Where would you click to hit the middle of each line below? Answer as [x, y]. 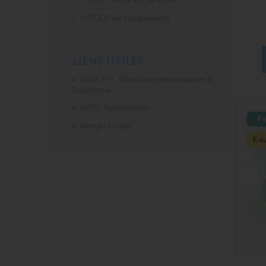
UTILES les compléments [125, 18]
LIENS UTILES [108, 61]
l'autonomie [92, 90]
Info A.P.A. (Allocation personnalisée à [146, 80]
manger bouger [106, 126]
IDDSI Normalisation [115, 108]
